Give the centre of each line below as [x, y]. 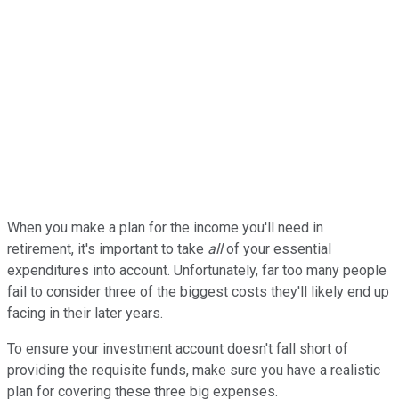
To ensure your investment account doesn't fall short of [178, 348]
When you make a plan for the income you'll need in [165, 227]
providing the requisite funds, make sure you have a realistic [194, 370]
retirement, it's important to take [107, 248]
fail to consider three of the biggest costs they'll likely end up [198, 291]
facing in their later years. [85, 313]
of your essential [277, 248]
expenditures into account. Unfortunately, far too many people [197, 270]
